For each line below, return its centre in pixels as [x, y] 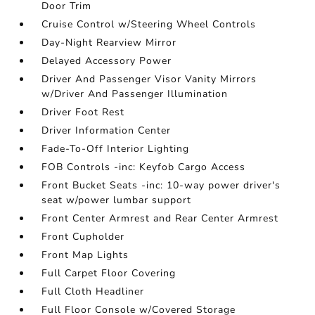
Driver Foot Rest [83, 112]
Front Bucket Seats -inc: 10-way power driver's [161, 185]
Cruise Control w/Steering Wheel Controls [149, 24]
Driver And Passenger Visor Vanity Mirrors [149, 79]
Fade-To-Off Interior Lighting [116, 149]
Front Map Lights [85, 255]
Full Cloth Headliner [93, 291]
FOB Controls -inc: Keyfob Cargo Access [144, 167]
